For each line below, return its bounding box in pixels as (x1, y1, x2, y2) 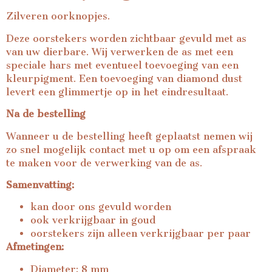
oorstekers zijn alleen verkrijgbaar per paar (30, 228, 251, 240)
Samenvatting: (6, 179, 74, 191)
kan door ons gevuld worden (30, 201, 171, 213)
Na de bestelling (6, 108, 86, 120)
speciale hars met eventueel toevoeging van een (6, 59, 239, 71)
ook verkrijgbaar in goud (30, 214, 155, 226)
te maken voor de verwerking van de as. (6, 157, 202, 169)
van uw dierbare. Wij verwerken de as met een (6, 46, 233, 58)
